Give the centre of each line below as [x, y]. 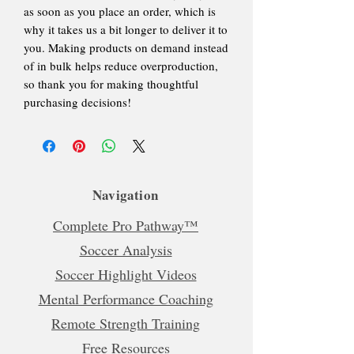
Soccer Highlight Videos [126, 274]
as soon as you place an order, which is [120, 11]
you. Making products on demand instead [126, 47]
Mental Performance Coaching [126, 298]
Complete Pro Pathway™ [126, 225]
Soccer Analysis [126, 249]
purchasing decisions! [77, 102]
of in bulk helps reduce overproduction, [121, 65]
